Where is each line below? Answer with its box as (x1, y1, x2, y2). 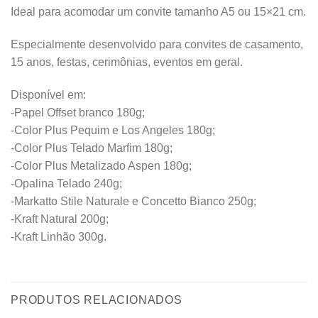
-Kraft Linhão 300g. (11, 230, 106, 243)
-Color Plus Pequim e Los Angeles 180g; (11, 124, 215, 136)
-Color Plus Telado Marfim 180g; (11, 141, 172, 154)
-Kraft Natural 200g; (11, 212, 109, 225)
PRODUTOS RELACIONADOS (11, 293, 182, 306)
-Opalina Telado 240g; (11, 177, 122, 190)
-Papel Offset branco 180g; (11, 106, 145, 119)
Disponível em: (11, 88, 86, 101)
